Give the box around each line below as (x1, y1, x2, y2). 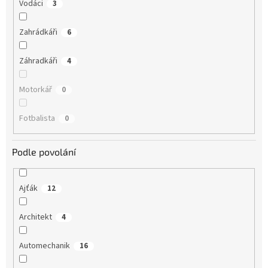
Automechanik (19, 240, 70, 252)
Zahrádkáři (19, 26, 57, 38)
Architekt (19, 211, 52, 224)
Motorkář (19, 83, 52, 96)
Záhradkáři (19, 54, 57, 67)
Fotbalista (19, 112, 55, 124)
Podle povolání (12, 146, 76, 158)
